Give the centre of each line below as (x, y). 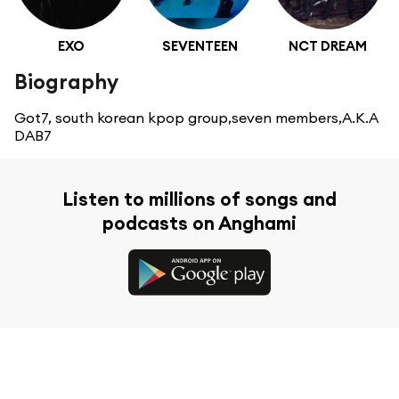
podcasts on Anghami (199, 224)
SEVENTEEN (199, 46)
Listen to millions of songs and (199, 199)
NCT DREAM (328, 46)
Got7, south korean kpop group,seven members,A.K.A (196, 118)
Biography (66, 82)
